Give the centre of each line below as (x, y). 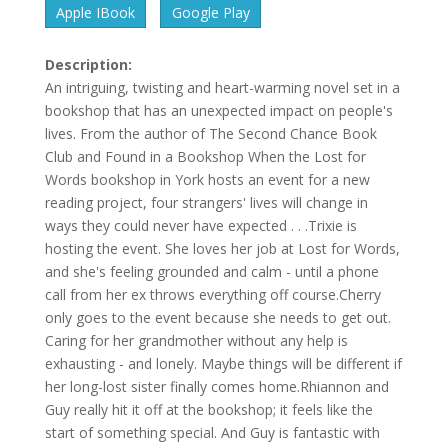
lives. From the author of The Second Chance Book (210, 134)
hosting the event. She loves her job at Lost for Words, (222, 249)
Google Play (210, 13)
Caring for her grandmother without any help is (196, 341)
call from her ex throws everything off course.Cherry (212, 295)
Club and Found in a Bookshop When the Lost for (205, 157)
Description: (88, 65)
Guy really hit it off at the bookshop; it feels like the (208, 410)
